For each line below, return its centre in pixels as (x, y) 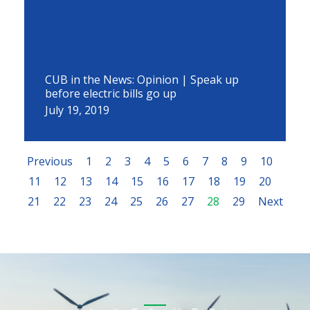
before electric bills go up (111, 93)
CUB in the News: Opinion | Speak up (142, 80)
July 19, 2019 (77, 110)
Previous (50, 161)
